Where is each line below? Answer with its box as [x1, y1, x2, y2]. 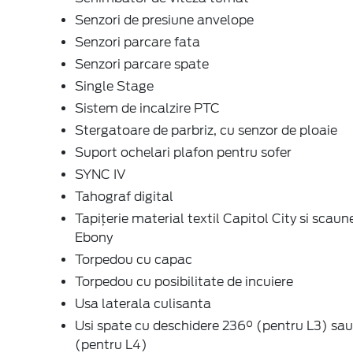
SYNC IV [75, 166, 126, 182]
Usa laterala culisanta [75, 295, 211, 311]
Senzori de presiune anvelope [75, 12, 254, 28]
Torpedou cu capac [75, 251, 192, 267]
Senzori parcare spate [75, 56, 209, 72]
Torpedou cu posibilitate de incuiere [75, 273, 293, 289]
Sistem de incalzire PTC [75, 100, 220, 116]
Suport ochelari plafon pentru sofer [75, 144, 292, 160]
